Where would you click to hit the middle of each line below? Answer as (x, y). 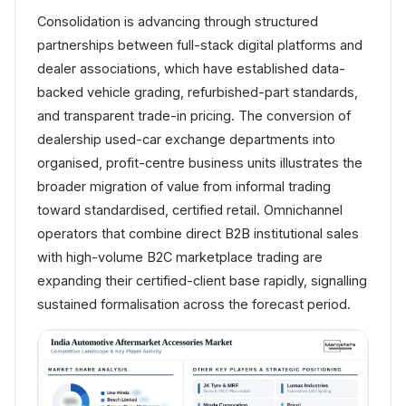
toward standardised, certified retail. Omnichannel (190, 210)
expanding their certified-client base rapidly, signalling (202, 281)
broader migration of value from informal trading (184, 187)
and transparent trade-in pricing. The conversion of (194, 116)
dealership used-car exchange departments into (186, 140)
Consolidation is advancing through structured (178, 22)
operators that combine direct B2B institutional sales (198, 234)
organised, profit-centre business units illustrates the (200, 163)
